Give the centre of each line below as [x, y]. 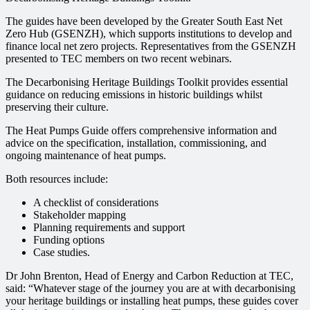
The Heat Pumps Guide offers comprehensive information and [141, 131]
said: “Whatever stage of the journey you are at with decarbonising [151, 289]
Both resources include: [57, 179]
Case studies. [62, 253]
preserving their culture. [57, 107]
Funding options [69, 240]
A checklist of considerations [96, 203]
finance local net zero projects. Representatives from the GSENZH [151, 46]
